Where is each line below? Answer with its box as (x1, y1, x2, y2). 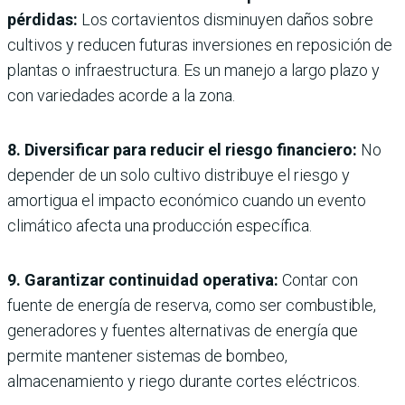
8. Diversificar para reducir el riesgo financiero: (7, 139, 357, 159)
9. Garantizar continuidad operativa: (7, 269, 278, 289)
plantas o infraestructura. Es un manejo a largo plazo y (7, 60, 380, 80)
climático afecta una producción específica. (7, 215, 312, 235)
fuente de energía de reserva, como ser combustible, (7, 295, 376, 315)
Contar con (278, 269, 358, 289)
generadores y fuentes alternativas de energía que (7, 320, 358, 340)
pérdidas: (7, 9, 81, 29)
